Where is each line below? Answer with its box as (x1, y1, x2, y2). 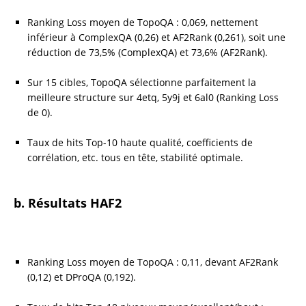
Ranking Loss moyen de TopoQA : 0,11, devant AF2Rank (27, 255, 278, 268)
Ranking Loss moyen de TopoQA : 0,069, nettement (27, 15, 258, 29)
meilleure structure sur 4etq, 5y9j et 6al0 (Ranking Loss (27, 90, 279, 104)
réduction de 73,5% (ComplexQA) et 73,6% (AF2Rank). (27, 45, 268, 59)
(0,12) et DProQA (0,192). (27, 270, 136, 283)
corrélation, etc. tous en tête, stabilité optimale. (27, 150, 243, 164)
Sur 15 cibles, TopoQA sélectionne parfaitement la (27, 75, 256, 89)
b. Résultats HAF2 (14, 194, 122, 211)
